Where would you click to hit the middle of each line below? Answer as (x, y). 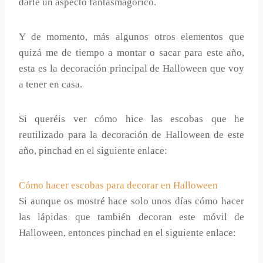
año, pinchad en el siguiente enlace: (93, 151)
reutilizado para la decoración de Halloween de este (131, 135)
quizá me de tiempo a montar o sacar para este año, (131, 53)
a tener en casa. (50, 85)
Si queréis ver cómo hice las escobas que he (131, 119)
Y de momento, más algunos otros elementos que (131, 37)
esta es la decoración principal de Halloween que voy (131, 69)
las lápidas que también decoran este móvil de (131, 217)
